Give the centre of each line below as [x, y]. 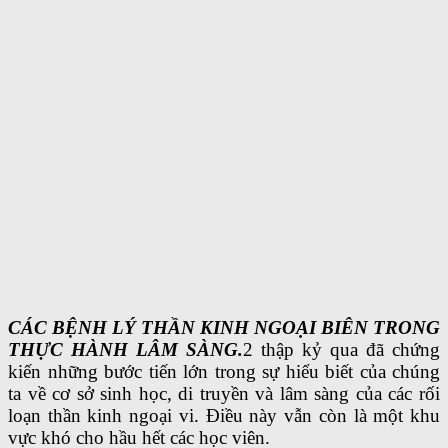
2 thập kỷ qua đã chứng [341, 350]
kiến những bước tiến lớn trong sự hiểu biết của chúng [224, 372]
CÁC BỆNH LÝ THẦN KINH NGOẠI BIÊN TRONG [224, 328]
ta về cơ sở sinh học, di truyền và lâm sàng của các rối [224, 394]
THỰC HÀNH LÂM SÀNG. [125, 350]
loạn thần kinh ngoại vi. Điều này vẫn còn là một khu [224, 416]
